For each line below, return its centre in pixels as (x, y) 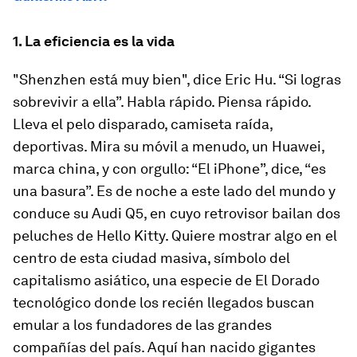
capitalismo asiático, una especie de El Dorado (166, 280)
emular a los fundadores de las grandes (142, 325)
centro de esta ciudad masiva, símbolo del (151, 258)
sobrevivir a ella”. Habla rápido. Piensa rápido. (162, 102)
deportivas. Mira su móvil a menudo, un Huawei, (169, 146)
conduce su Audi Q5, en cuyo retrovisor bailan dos (177, 213)
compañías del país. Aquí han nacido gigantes (164, 347)
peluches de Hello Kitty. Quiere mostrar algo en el (175, 235)
